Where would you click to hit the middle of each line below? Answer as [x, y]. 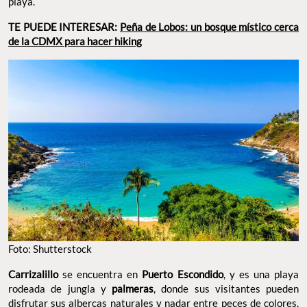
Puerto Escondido [183, 274]
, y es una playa [261, 274]
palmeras [133, 288]
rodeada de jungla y [60, 288]
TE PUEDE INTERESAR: [64, 26]
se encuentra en [100, 274]
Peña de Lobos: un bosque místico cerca [209, 26]
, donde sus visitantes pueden [226, 288]
